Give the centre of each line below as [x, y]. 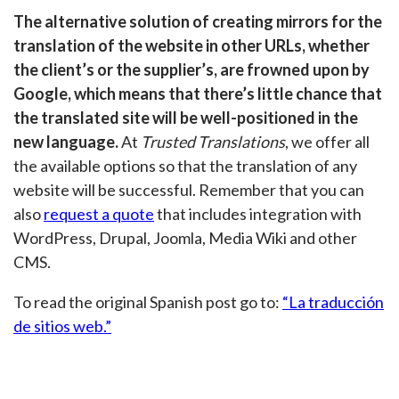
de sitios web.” [62, 326]
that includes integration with [258, 214]
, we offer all [327, 142]
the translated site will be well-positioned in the [186, 118]
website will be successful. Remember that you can [189, 190]
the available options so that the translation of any [185, 166]
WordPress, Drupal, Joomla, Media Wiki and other [185, 238]
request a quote [99, 214]
